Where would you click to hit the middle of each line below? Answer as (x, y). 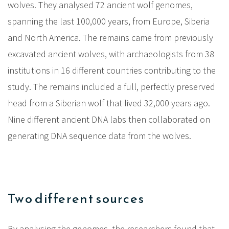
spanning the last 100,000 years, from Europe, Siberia (109, 21)
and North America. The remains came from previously (110, 38)
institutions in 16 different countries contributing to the (112, 70)
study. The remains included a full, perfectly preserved (111, 87)
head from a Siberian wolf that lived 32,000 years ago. (109, 103)
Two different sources (76, 198)
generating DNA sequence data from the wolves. (99, 136)
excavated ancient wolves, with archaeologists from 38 (111, 54)
